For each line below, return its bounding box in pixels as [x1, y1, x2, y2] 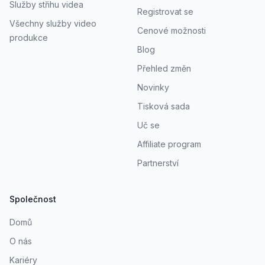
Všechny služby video [9, 18, 96, 28]
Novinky [137, 82, 169, 92]
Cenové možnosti [137, 25, 206, 35]
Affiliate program [137, 138, 201, 149]
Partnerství [137, 157, 179, 168]
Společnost [9, 193, 56, 204]
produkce [9, 32, 48, 43]
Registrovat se [137, 6, 193, 17]
